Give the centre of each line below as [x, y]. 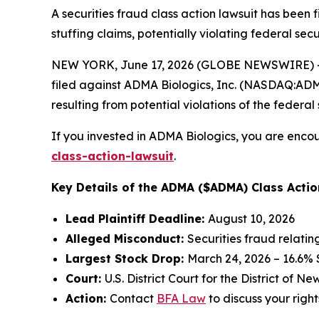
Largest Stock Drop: [126, 259]
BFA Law [181, 299]
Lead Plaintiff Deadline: [137, 219]
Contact [133, 299]
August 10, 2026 [251, 219]
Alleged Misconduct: [126, 239]
